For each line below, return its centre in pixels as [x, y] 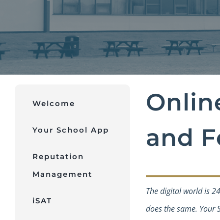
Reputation [58, 156]
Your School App [70, 130]
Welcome [54, 103]
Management [62, 174]
